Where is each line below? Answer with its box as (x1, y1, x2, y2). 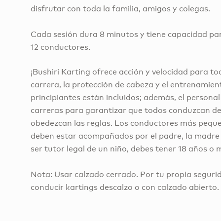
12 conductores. (31, 42, 90, 52)
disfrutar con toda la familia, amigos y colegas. (31, 4, 210, 14)
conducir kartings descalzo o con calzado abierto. (31, 183, 219, 192)
